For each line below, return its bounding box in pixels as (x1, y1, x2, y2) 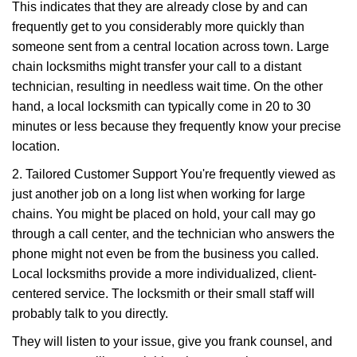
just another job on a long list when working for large (12, 187, 305, 201)
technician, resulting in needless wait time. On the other (12, 80, 323, 93)
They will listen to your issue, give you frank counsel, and (12, 335, 332, 348)
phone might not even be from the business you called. (12, 247, 319, 261)
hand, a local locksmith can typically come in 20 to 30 (12, 100, 311, 113)
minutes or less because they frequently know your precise (12, 120, 341, 133)
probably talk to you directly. (12, 307, 168, 320)
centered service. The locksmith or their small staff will (12, 287, 315, 300)
